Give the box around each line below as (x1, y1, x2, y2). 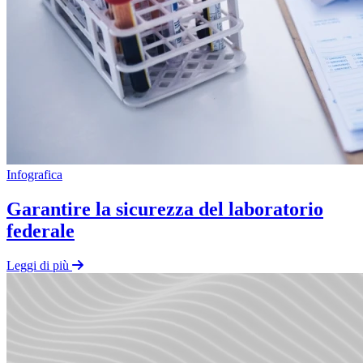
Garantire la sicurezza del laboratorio (6, 198, 323, 220)
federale (6, 220, 75, 241)
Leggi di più (6, 258, 69, 272)
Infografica (6, 167, 62, 181)
